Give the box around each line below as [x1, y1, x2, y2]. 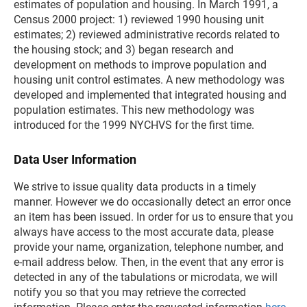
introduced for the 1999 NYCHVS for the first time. [14, 119, 254, 132]
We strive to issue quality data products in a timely [14, 180, 256, 193]
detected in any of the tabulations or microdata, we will [14, 271, 278, 284]
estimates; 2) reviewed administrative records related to [14, 28, 280, 41]
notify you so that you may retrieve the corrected [14, 286, 246, 299]
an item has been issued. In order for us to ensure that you [14, 210, 293, 223]
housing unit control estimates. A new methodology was [14, 73, 284, 86]
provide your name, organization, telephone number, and [14, 241, 284, 254]
